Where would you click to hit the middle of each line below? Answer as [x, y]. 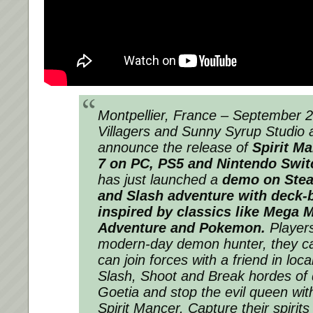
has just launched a [160, 179]
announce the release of [175, 147]
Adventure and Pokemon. [184, 227]
